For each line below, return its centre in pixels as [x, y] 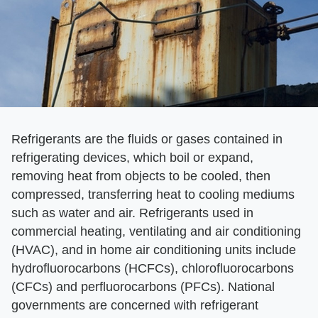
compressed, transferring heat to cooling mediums [153, 195]
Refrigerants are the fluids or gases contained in [147, 139]
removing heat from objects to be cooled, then [141, 176]
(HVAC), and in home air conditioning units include [154, 250]
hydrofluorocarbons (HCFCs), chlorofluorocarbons [153, 269]
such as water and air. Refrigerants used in [132, 213]
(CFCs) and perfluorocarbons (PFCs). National [143, 287]
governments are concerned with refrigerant [135, 306]
